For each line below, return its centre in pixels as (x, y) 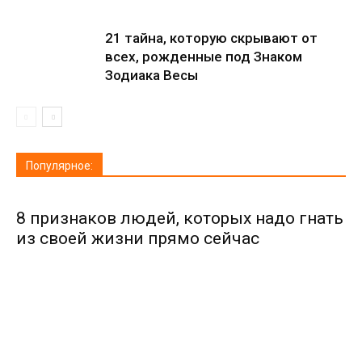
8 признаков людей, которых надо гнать (180, 218)
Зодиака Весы (152, 75)
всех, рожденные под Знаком (204, 57)
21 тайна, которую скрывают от (211, 38)
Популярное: (59, 166)
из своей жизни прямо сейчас (138, 238)
